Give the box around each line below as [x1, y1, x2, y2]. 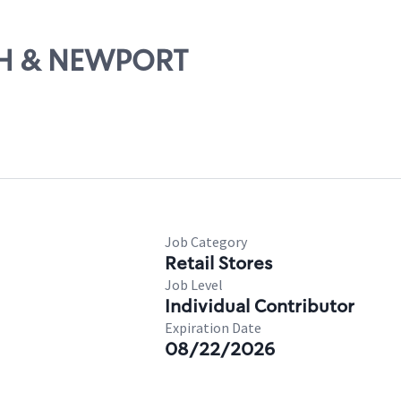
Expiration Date [165, 319, 261, 337]
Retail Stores [165, 252, 272, 275]
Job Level [165, 276, 223, 294]
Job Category [165, 233, 247, 251]
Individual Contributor [165, 294, 354, 318]
